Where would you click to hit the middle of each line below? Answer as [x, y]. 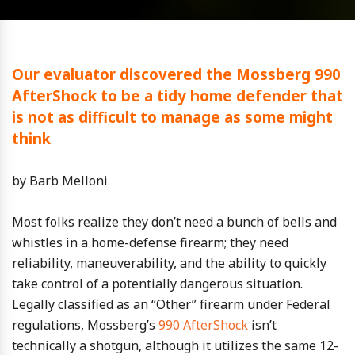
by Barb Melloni [60, 181]
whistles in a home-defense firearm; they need [150, 242]
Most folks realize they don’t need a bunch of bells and [174, 222]
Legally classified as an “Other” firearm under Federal [171, 304]
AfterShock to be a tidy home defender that [177, 95]
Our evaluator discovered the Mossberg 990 [176, 74]
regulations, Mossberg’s [85, 325]
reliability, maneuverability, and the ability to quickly [169, 263]
